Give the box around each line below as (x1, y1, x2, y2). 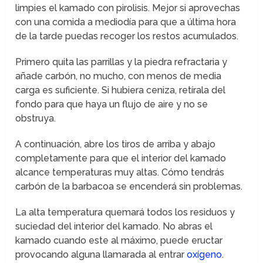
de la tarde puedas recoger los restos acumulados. (15, 31, 239, 42)
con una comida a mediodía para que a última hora (15, 16, 237, 28)
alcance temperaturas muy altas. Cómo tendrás (15, 167, 225, 178)
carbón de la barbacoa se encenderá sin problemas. (15, 181, 243, 193)
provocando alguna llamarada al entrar (15, 249, 187, 261)
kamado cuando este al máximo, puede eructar (15, 235, 223, 247)
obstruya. (15, 113, 56, 124)
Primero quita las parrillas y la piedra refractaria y (15, 56, 228, 68)
